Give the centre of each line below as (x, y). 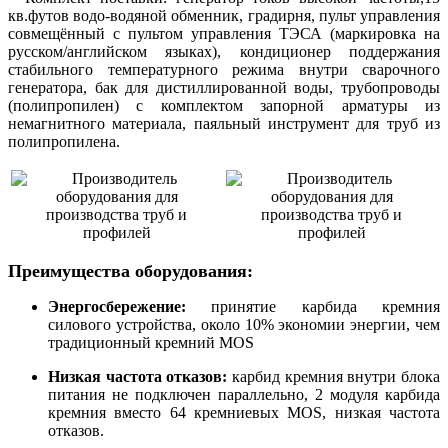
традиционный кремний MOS (151, 343)
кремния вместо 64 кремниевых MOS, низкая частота (244, 413)
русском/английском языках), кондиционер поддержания (224, 52)
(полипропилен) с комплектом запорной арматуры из (224, 106)
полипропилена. (64, 142)
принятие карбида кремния (326, 307)
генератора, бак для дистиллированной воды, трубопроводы (224, 88)
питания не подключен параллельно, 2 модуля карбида (244, 395)
